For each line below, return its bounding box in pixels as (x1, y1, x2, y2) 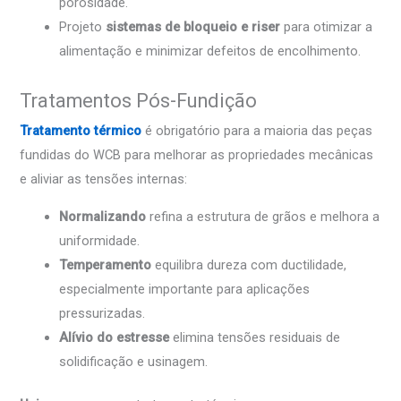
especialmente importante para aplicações (59, 280, 311, 297)
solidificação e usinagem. (59, 353, 209, 370)
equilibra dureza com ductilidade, (151, 256, 347, 273)
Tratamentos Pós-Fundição (20, 89, 258, 112)
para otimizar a (280, 19, 373, 36)
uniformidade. (59, 232, 141, 249)
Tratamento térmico (20, 122, 142, 139)
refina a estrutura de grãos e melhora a (146, 208, 380, 225)
